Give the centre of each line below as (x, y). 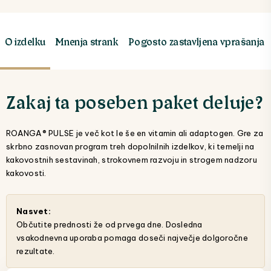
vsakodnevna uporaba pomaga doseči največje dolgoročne (132, 238)
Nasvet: (34, 211)
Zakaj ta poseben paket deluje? (135, 101)
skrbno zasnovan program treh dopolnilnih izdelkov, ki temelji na (130, 147)
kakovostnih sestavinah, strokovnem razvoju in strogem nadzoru (132, 160)
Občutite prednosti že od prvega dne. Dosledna (109, 225)
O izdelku (25, 41)
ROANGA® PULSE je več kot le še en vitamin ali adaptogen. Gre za (135, 133)
